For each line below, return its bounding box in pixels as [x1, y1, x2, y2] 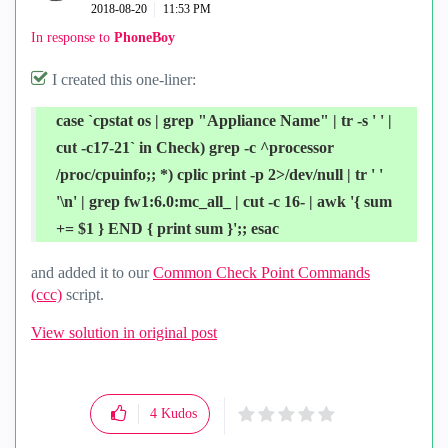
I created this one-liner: [52, 71, 196, 88]
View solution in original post [31, 324, 217, 341]
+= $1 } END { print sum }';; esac [56, 220, 279, 237]
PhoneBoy [114, 30, 175, 45]
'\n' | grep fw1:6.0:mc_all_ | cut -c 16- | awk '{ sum [56, 193, 392, 210]
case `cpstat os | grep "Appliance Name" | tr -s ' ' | [56, 112, 392, 129]
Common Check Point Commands [153, 264, 370, 281]
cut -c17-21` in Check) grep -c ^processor [56, 139, 334, 156]
